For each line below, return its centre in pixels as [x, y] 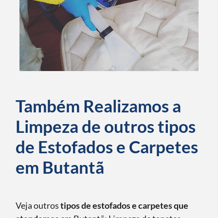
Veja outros [38, 206]
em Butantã [60, 167]
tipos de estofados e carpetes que [124, 206]
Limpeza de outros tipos [106, 126]
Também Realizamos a [98, 106]
